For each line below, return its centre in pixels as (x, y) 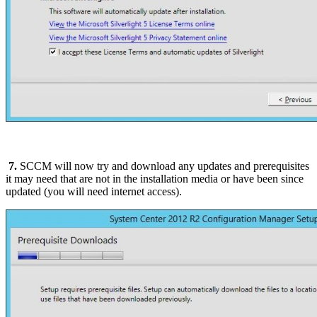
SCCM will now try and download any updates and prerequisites (163, 166)
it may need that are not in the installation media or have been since (155, 178)
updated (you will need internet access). (94, 191)
